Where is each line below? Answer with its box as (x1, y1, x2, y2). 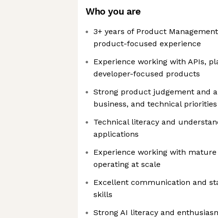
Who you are (86, 6, 141, 17)
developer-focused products (93, 69, 200, 78)
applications (93, 129, 139, 139)
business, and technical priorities (93, 99, 217, 109)
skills (93, 190, 112, 199)
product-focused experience (93, 39, 201, 48)
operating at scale (93, 160, 161, 169)
